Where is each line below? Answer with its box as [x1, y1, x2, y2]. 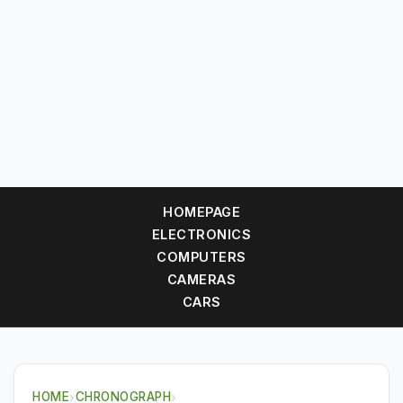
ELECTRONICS [151, 227, 252, 242]
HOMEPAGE [163, 204, 240, 219]
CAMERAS [166, 272, 237, 287]
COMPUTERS [157, 249, 246, 264]
